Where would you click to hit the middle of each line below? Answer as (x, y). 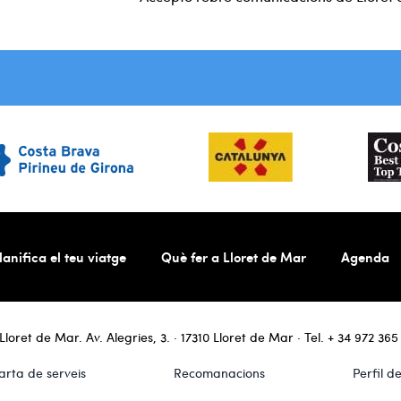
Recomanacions (219, 373)
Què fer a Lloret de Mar (234, 257)
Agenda (365, 257)
